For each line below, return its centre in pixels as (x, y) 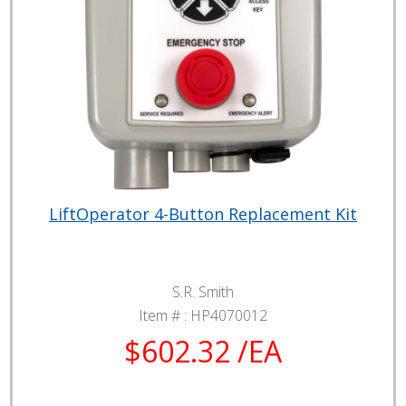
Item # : (164, 316)
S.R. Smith (203, 292)
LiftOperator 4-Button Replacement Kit (203, 214)
